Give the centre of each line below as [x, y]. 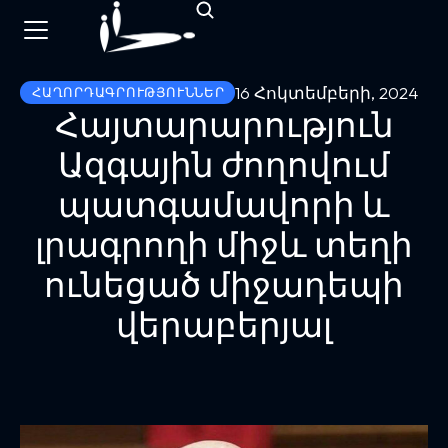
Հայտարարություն [224, 124]
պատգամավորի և [224, 204]
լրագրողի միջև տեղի [224, 244]
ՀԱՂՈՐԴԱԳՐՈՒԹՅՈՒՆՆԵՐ [128, 92]
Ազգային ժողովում [224, 164]
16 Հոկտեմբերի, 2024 [326, 92]
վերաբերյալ [224, 324]
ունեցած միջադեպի [224, 284]
